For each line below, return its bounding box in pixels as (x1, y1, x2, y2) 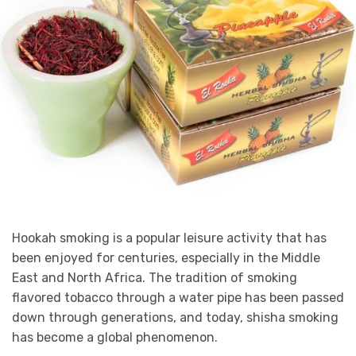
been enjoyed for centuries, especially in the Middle (12, 250, 320, 265)
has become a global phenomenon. (12, 329, 221, 345)
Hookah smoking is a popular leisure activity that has (12, 230, 327, 246)
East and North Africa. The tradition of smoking (12, 269, 297, 285)
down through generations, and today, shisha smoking (12, 309, 339, 325)
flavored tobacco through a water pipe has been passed (12, 289, 344, 305)
